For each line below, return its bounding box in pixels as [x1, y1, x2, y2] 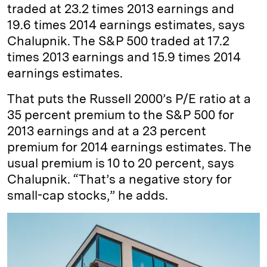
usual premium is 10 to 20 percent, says [7, 156, 234, 170]
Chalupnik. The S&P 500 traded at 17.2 [7, 33, 229, 48]
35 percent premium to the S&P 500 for [7, 107, 234, 122]
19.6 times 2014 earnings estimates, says [7, 17, 245, 32]
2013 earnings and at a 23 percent [7, 123, 206, 138]
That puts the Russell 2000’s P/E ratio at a [7, 91, 251, 106]
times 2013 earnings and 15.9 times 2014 [7, 49, 241, 64]
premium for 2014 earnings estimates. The [7, 139, 252, 154]
